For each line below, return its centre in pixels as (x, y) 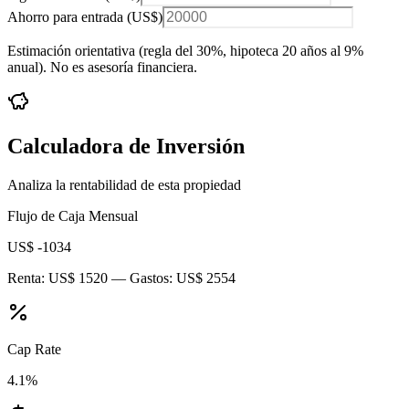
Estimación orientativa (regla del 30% (115, 51)
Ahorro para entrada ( (69, 17)
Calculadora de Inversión (126, 147)
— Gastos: (142, 278)
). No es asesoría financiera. (118, 68)
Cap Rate (34, 350)
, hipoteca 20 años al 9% (293, 51)
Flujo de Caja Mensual (73, 216)
